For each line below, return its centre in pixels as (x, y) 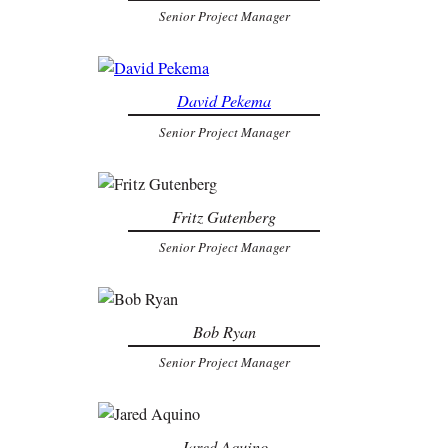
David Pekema (224, 101)
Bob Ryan (224, 332)
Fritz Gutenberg (224, 216)
